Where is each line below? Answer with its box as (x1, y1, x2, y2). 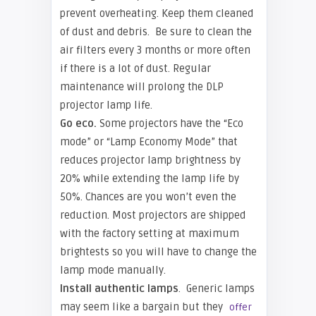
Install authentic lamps (60, 282, 178, 295)
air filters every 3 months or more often (60, 44, 250, 56)
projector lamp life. (60, 99, 152, 111)
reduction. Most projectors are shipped (60, 209, 245, 221)
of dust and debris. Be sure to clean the (60, 25, 252, 38)
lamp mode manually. (60, 264, 166, 276)
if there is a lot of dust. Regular (60, 62, 211, 75)
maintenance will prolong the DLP (60, 80, 224, 93)
